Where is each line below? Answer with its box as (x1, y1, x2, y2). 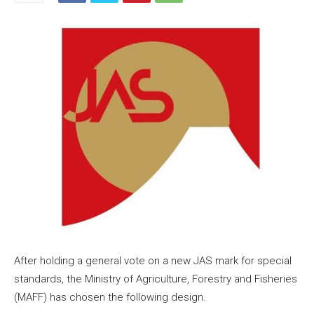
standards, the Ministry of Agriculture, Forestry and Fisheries (14, 273, 297, 286)
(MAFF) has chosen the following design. (14, 291, 206, 304)
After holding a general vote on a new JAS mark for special (14, 254, 292, 268)
